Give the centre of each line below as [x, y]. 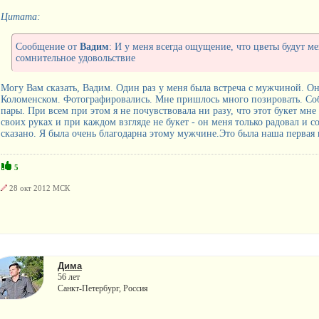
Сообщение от [47, 46]
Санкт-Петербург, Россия [103, 288]
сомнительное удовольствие [75, 58]
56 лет [68, 277]
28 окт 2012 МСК [38, 188]
